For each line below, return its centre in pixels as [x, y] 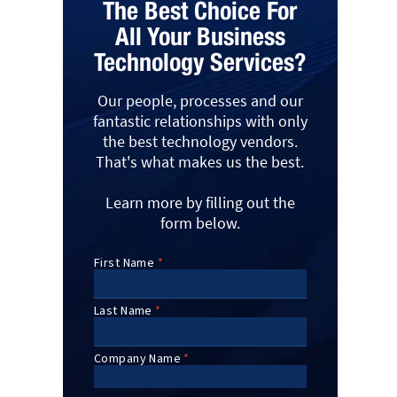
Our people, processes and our [200, 100]
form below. [200, 222]
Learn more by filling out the [200, 202]
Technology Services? [200, 61]
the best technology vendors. [200, 141]
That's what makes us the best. [200, 161]
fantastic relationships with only [200, 121]
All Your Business [200, 35]
